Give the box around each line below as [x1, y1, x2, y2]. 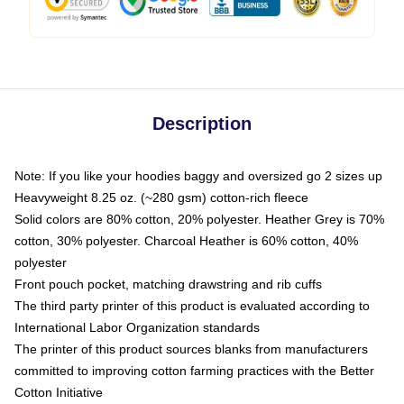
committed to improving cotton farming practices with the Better [14, 363, 374, 378]
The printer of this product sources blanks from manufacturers [14, 342, 368, 356]
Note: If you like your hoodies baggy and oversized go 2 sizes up [14, 169, 382, 183]
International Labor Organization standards [14, 320, 260, 335]
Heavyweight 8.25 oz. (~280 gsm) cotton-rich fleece [14, 190, 308, 205]
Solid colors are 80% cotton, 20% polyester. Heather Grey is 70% [14, 212, 384, 226]
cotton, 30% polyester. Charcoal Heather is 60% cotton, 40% [14, 234, 358, 248]
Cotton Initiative [14, 385, 103, 399]
